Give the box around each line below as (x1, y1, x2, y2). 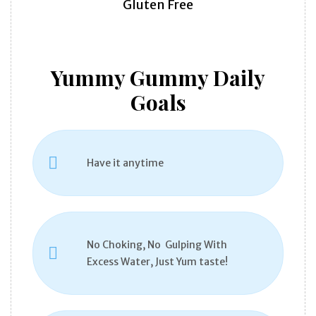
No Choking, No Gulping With (87, 238, 227, 252)
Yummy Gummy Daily (51, 63, 265, 92)
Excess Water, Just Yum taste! (87, 255, 228, 269)
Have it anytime (87, 157, 164, 170)
